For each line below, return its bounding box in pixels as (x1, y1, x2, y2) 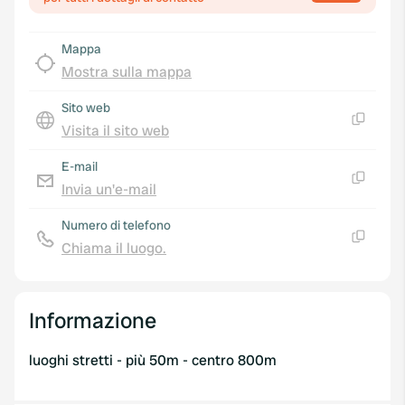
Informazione (29, 306, 156, 334)
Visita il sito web (61, 121, 169, 140)
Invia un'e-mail (61, 180, 156, 199)
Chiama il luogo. (61, 239, 166, 258)
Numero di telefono (61, 217, 171, 233)
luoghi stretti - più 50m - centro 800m (29, 351, 277, 370)
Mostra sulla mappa (61, 62, 192, 81)
